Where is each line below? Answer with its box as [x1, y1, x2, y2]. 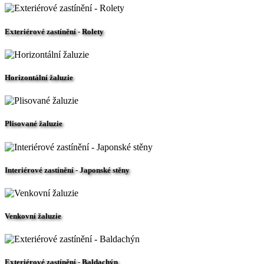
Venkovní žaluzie [5, 212, 61, 221]
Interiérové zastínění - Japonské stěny [5, 165, 130, 174]
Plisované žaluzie [5, 119, 62, 128]
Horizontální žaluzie [5, 72, 73, 82]
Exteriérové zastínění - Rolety [5, 27, 104, 36]
